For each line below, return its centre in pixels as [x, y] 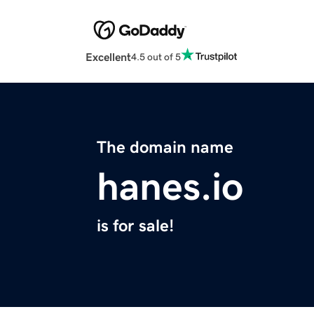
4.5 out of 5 [156, 56]
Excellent [108, 57]
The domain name [165, 148]
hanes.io [170, 187]
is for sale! [135, 226]
